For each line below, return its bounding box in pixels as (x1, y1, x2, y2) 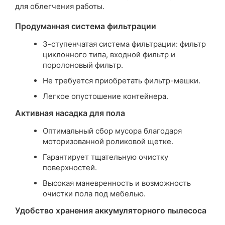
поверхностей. (43, 163, 97, 172)
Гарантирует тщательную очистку (43, 152, 168, 162)
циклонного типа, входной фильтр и (43, 50, 175, 59)
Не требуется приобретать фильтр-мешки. (43, 76, 200, 85)
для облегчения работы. (15, 2, 104, 11)
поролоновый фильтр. (43, 60, 123, 70)
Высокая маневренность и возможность (43, 178, 191, 188)
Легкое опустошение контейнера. (43, 91, 168, 101)
